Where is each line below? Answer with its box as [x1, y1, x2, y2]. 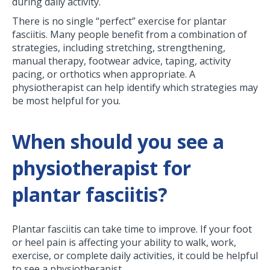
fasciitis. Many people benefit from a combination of [12, 28, 247, 42]
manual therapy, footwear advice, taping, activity [12, 54, 231, 68]
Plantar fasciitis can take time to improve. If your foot [12, 222, 252, 236]
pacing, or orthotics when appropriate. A [12, 67, 195, 81]
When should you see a [12, 128, 224, 155]
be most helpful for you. [12, 94, 121, 108]
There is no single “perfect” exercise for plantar [12, 14, 227, 28]
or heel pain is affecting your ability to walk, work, [12, 236, 236, 250]
